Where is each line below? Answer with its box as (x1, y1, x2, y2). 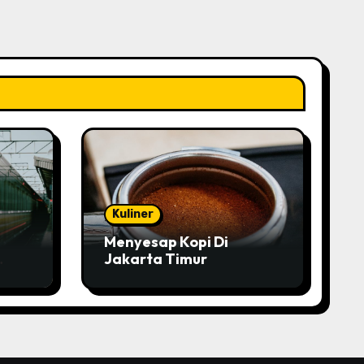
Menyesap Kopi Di (104, 232, 228, 251)
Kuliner (112, 207, 154, 221)
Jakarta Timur (104, 249, 207, 268)
